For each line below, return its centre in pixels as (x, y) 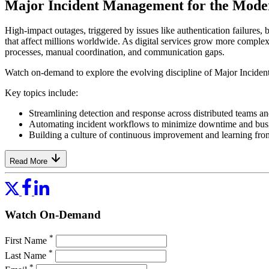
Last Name (27, 255)
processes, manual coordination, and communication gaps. (115, 52)
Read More (29, 162)
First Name (27, 241)
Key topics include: (41, 93)
